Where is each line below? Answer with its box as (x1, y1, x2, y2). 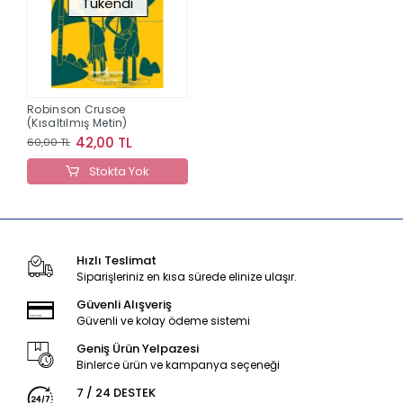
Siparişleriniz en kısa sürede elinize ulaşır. (76, 268, 297, 284)
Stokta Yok (85, 162, 149, 180)
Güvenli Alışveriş (76, 295, 172, 313)
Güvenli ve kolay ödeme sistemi (76, 312, 250, 328)
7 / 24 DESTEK (76, 383, 156, 401)
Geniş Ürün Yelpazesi (76, 339, 199, 357)
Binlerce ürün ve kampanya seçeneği (76, 356, 280, 372)
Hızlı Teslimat (76, 251, 157, 269)
